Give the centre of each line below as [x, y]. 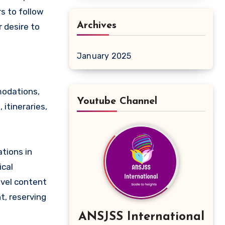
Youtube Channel [117, 102]
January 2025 [104, 56]
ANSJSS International [141, 217]
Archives [97, 26]
